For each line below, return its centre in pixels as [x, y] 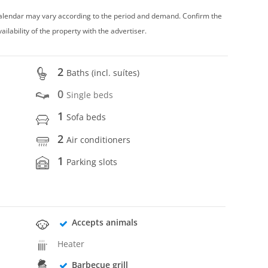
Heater [71, 243]
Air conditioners [99, 139]
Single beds [90, 95]
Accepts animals [104, 223]
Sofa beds [86, 117]
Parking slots [92, 162]
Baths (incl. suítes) [103, 72]
